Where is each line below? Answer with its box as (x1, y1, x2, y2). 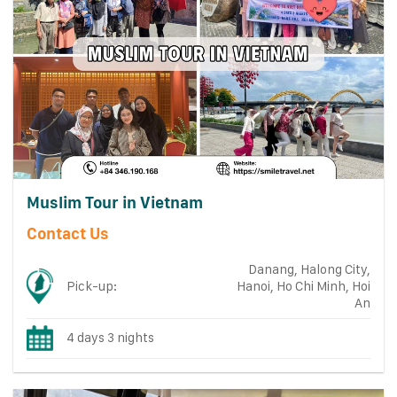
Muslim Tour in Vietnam (26, 193, 203, 213)
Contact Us (26, 223, 109, 243)
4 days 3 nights (66, 329, 155, 346)
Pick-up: (66, 277, 118, 294)
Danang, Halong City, (247, 261, 370, 277)
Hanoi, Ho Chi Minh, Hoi (236, 277, 370, 294)
